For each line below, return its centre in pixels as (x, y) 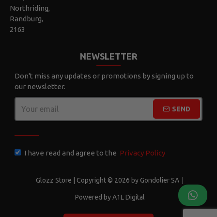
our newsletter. (40, 86)
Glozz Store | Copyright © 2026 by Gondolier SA (108, 180)
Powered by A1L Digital (110, 197)
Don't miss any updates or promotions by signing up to (104, 76)
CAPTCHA (31, 126)
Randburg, (26, 18)
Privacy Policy (142, 153)
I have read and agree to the (71, 153)
